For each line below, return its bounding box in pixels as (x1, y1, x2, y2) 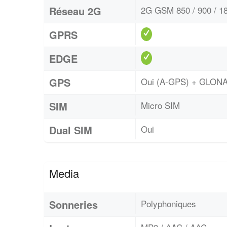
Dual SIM (49, 123, 92, 138)
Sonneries (49, 197, 98, 212)
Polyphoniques (141, 197, 196, 210)
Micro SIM (141, 99, 180, 112)
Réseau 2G (49, 4, 101, 19)
